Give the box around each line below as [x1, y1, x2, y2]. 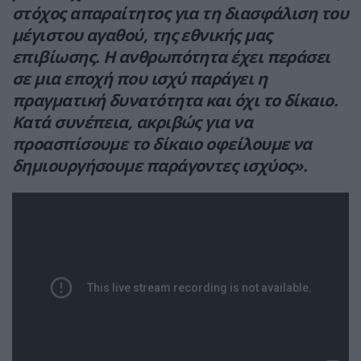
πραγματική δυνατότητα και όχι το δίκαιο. [12, 89, 338, 112]
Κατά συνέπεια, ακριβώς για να [12, 111, 253, 134]
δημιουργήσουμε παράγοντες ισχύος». [12, 155, 308, 177]
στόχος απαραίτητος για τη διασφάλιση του [12, 2, 349, 25]
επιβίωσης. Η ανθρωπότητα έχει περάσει [12, 46, 330, 68]
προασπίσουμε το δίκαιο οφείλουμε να [12, 133, 312, 156]
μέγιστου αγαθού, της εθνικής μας [12, 24, 272, 47]
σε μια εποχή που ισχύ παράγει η [12, 68, 267, 90]
